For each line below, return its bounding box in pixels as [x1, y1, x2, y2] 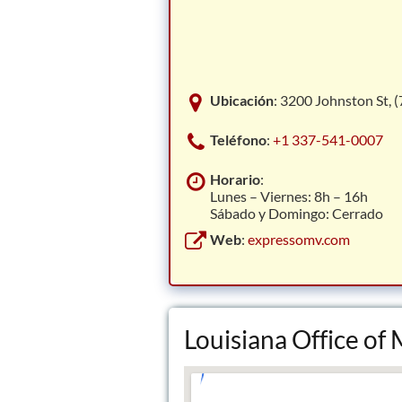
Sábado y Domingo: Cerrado [210, 205, 383, 222]
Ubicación [210, 92, 274, 109]
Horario [210, 170, 260, 188]
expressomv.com [248, 231, 350, 248]
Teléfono [210, 131, 267, 148]
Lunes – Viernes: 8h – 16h [210, 188, 368, 205]
